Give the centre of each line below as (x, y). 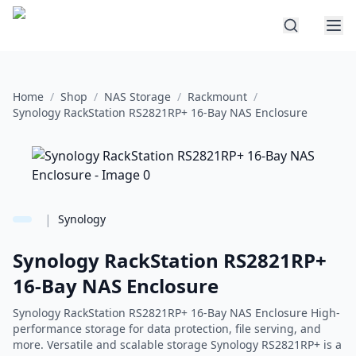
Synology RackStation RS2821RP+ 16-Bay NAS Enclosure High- (176, 313)
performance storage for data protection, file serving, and (167, 329)
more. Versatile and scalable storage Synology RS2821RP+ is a (177, 344)
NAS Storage (137, 97)
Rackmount (217, 97)
